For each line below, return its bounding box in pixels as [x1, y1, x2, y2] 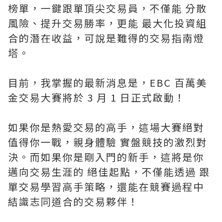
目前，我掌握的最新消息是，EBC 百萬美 [8, 75, 207, 90]
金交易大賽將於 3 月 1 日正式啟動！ [8, 90, 188, 105]
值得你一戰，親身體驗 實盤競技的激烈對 [8, 135, 207, 149]
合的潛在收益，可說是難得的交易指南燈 [8, 31, 204, 45]
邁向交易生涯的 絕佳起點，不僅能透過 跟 [8, 165, 210, 179]
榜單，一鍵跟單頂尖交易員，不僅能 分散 [8, 1, 207, 15]
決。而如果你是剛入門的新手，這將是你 [8, 150, 204, 164]
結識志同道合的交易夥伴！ [8, 194, 142, 209]
